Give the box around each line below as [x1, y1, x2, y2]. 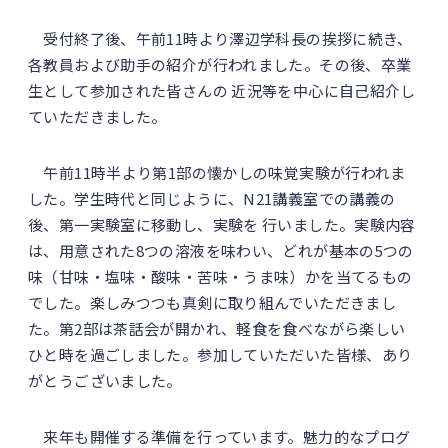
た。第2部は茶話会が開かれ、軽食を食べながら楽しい [28, 318, 406, 339]
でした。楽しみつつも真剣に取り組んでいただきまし [28, 292, 396, 313]
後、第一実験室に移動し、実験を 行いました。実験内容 [28, 214, 416, 235]
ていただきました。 [28, 106, 167, 127]
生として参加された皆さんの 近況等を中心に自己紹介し [28, 80, 416, 101]
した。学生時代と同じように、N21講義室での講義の [28, 188, 396, 209]
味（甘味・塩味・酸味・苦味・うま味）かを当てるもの [28, 266, 413, 287]
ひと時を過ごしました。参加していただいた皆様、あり [28, 344, 413, 365]
